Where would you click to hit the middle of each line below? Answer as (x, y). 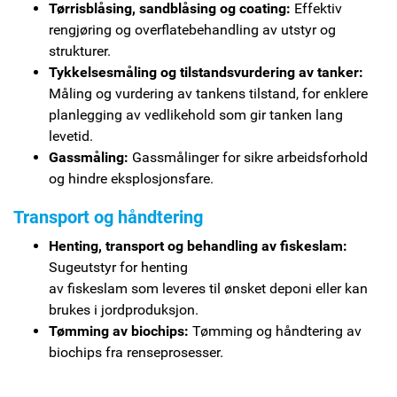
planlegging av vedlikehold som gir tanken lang (196, 114)
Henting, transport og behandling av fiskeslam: (198, 245)
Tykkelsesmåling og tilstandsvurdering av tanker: (206, 72)
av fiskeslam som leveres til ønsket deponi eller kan (208, 288)
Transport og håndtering (108, 217)
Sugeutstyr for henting (118, 267)
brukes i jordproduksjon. (124, 309)
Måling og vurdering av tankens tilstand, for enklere (208, 93)
